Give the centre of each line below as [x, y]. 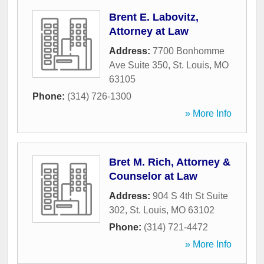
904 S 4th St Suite [190, 196]
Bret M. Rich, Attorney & [170, 162]
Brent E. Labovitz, [154, 17]
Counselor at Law [153, 176]
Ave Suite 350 [138, 65]
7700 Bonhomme [189, 51]
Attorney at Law [149, 32]
